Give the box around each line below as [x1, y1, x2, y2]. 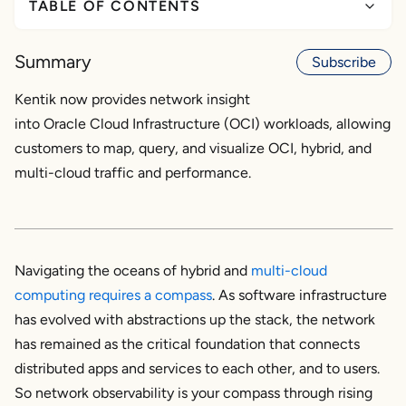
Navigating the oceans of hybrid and [14, 262, 251, 280]
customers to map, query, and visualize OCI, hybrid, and [14, 140, 372, 158]
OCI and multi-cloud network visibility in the [29, 76, 346, 97]
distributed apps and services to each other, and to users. [14, 360, 380, 378]
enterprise [29, 97, 103, 118]
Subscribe [312, 53, 376, 72]
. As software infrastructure [212, 286, 387, 304]
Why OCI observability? [29, 33, 198, 53]
